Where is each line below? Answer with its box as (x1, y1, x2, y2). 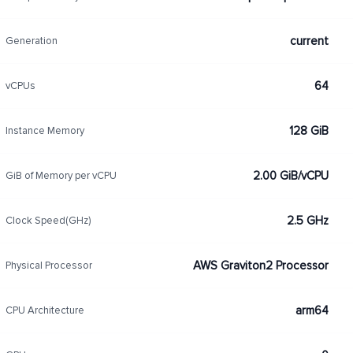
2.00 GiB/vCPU (252, 169, 329, 183)
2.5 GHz (286, 214, 329, 228)
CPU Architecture (5, 303, 84, 317)
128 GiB (288, 124, 329, 138)
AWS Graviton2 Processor (192, 258, 329, 273)
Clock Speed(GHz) (5, 214, 91, 227)
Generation (5, 34, 58, 47)
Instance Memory (5, 124, 84, 137)
